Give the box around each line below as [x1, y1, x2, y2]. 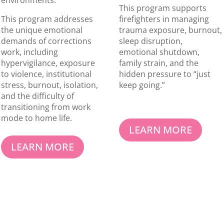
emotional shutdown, [118, 46, 199, 58]
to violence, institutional [1, 68, 92, 80]
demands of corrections [1, 35, 92, 47]
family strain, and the [118, 57, 198, 69]
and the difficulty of [1, 90, 74, 102]
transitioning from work [1, 101, 91, 113]
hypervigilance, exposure [1, 57, 95, 69]
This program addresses [1, 13, 93, 25]
